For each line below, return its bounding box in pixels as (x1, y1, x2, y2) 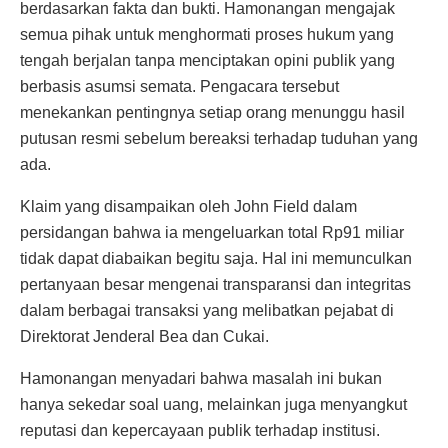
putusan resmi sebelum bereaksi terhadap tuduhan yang (20, 129, 418, 147)
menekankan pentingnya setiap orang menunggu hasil (20, 103, 405, 121)
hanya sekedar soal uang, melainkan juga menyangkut (20, 395, 407, 413)
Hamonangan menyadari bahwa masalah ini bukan (20, 369, 382, 387)
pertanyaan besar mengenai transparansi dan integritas (20, 275, 411, 293)
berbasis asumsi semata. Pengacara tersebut (20, 77, 339, 95)
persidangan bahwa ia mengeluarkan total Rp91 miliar (20, 223, 404, 241)
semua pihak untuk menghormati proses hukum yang (20, 25, 394, 43)
